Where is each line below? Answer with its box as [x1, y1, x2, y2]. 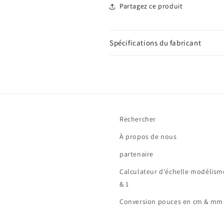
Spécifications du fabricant [109, 37, 201, 47]
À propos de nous [119, 132, 177, 141]
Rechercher [119, 114, 156, 123]
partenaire [119, 149, 153, 158]
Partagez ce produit [119, 1, 183, 11]
